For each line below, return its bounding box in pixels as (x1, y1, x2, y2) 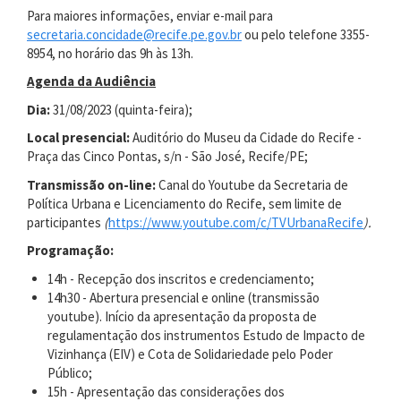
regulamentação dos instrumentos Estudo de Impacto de (47, 326, 365, 344)
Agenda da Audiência (27, 73, 156, 90)
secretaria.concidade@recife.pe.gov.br (27, 25, 242, 43)
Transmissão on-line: (27, 175, 156, 193)
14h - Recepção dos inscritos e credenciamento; (47, 269, 314, 287)
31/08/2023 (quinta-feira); (50, 100, 192, 118)
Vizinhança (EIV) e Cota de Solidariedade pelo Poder (47, 345, 333, 363)
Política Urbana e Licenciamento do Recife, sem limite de (27, 194, 342, 212)
